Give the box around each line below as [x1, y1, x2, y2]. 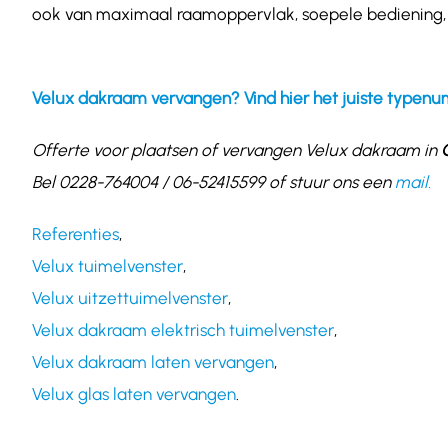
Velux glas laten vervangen [31, 384, 236, 405]
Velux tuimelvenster [31, 256, 183, 277]
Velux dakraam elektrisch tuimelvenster [31, 320, 334, 341]
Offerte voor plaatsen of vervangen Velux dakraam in [31, 140, 441, 161]
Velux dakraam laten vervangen [31, 352, 274, 373]
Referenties [31, 224, 119, 245]
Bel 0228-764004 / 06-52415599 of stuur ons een [31, 172, 395, 193]
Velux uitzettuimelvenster [31, 288, 228, 309]
